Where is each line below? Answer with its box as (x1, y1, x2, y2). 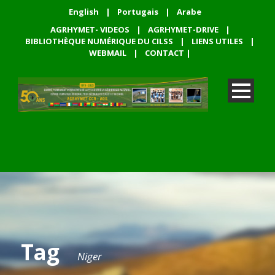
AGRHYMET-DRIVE (147, 24, 219, 35)
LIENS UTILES (192, 36, 243, 47)
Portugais (117, 6, 158, 17)
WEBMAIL (89, 47, 126, 58)
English (69, 6, 99, 17)
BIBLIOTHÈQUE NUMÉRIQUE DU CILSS (25, 36, 173, 47)
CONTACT (145, 47, 184, 58)
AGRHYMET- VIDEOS (50, 24, 130, 35)
